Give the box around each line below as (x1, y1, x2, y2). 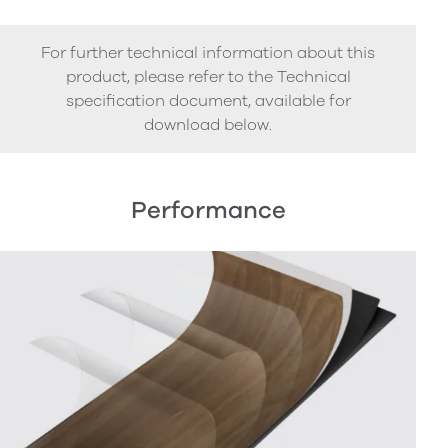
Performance (130, 193, 286, 226)
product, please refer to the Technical (65, 65, 351, 88)
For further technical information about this (41, 41, 375, 64)
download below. (144, 113, 272, 136)
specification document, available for (65, 89, 351, 112)
